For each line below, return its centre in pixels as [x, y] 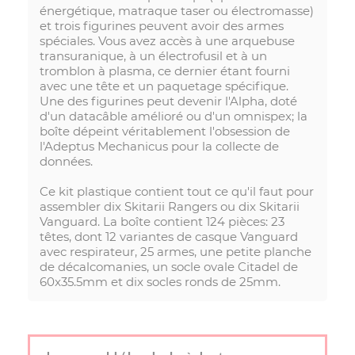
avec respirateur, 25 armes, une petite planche [176, 252]
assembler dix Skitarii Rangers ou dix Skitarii [170, 207]
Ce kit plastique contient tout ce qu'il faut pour [177, 192]
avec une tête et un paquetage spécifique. [164, 86]
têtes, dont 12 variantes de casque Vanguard [169, 237]
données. [66, 162]
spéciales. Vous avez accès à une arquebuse [167, 41]
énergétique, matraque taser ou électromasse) [177, 11]
